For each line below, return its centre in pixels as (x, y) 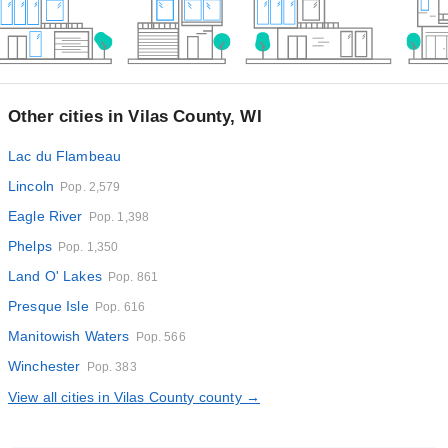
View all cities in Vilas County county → (134, 397)
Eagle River (45, 216)
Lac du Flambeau (65, 156)
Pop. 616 (120, 307)
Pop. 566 (160, 337)
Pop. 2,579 (90, 187)
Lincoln (31, 186)
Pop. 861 (133, 277)
